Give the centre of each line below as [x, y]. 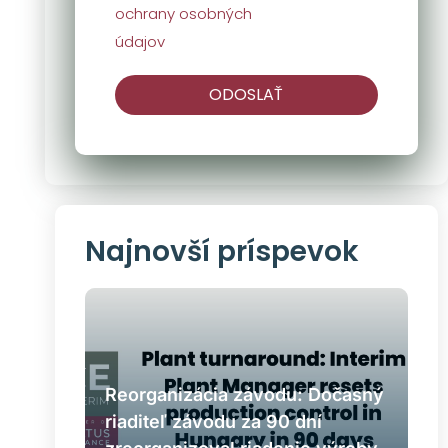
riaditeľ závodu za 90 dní [213, 421]
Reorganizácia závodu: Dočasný [244, 394]
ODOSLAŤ [246, 94]
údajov [139, 42]
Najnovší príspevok [221, 251]
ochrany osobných [183, 14]
